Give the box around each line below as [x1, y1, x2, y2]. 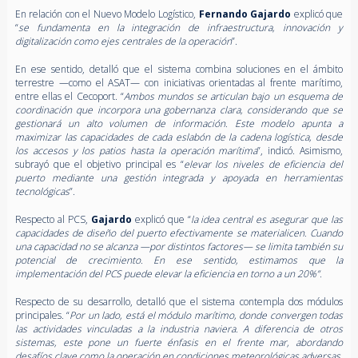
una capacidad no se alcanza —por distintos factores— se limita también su [14, 239, 344, 253]
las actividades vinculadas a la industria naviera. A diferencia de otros [14, 321, 344, 336]
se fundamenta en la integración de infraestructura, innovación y [18, 20, 344, 34]
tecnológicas [14, 184, 70, 198]
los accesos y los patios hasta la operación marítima [14, 143, 258, 157]
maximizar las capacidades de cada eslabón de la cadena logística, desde [14, 129, 344, 144]
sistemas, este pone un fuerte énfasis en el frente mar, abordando [14, 335, 344, 349]
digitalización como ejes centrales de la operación [14, 34, 232, 48]
